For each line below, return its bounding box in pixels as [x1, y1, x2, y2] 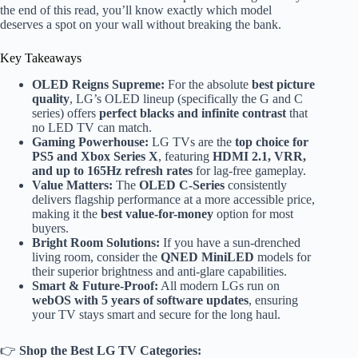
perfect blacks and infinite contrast [99, 105, 286, 120]
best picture [252, 77, 315, 91]
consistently [225, 177, 287, 192]
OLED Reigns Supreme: [32, 77, 165, 91]
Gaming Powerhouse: [32, 134, 149, 149]
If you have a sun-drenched [160, 235, 300, 249]
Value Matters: [32, 177, 113, 192]
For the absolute [165, 77, 252, 91]
